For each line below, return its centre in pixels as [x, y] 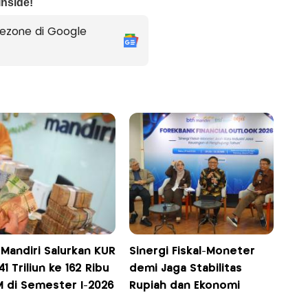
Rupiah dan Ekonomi [185, 286]
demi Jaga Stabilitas [186, 269]
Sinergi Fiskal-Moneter [192, 252]
